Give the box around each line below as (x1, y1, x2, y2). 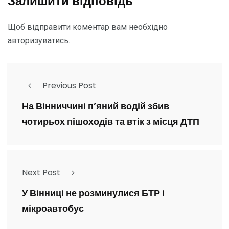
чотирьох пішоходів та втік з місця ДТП (22, 115, 199, 128)
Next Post (22, 167, 60, 178)
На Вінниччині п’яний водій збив (22, 100, 169, 112)
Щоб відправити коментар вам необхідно (8, 22, 168, 32)
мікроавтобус (22, 202, 84, 215)
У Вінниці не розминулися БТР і (22, 187, 165, 199)
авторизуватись (8, 36, 68, 45)
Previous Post (42, 80, 96, 91)
